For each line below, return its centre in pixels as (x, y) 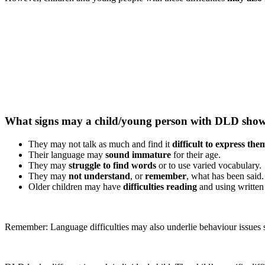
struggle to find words (112, 166)
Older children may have (76, 187)
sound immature (138, 155)
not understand (99, 176)
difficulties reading (160, 187)
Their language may (67, 155)
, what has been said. (225, 176)
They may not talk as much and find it (100, 144)
